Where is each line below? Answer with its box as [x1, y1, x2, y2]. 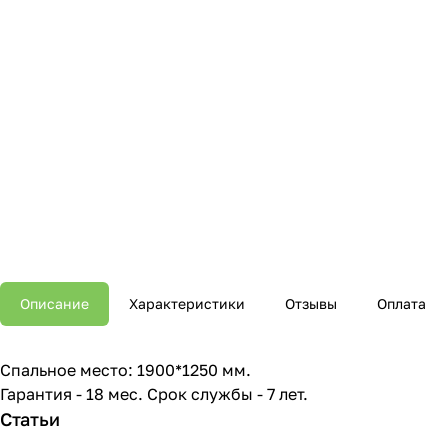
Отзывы [285, 295, 337, 313]
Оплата [377, 295, 426, 313]
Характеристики [129, 295, 245, 313]
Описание [20, 295, 89, 313]
